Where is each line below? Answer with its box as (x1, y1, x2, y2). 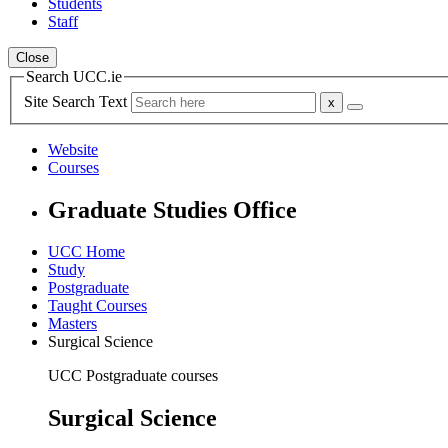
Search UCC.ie (26, 68, 122, 85)
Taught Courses (48, 297, 147, 315)
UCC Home (48, 243, 125, 261)
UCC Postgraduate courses (48, 367, 218, 385)
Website (48, 140, 98, 158)
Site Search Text (24, 92, 131, 110)
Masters (48, 315, 97, 333)
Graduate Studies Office (48, 196, 297, 223)
